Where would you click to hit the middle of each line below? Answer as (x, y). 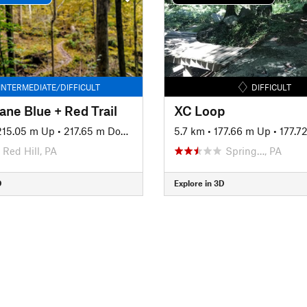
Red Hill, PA (29, 150)
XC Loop (199, 110)
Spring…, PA (253, 150)
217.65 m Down (92, 131)
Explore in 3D (199, 183)
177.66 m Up (242, 131)
